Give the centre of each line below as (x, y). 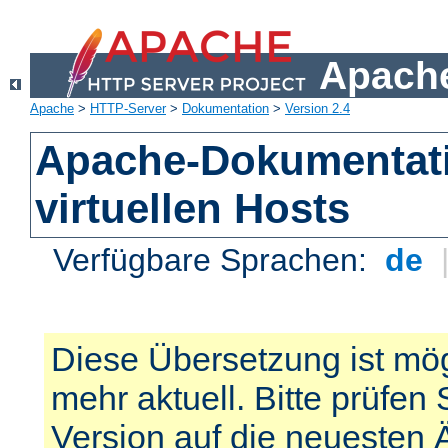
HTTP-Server (128, 109)
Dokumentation (225, 109)
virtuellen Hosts (193, 209)
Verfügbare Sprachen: (215, 260)
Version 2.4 (317, 109)
